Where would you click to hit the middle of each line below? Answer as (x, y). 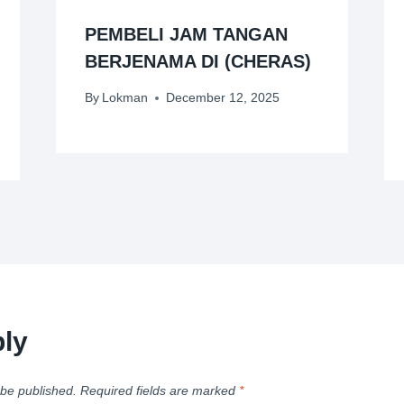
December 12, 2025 (222, 98)
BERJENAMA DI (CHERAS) (197, 62)
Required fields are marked (160, 391)
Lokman (124, 98)
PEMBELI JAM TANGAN (186, 35)
